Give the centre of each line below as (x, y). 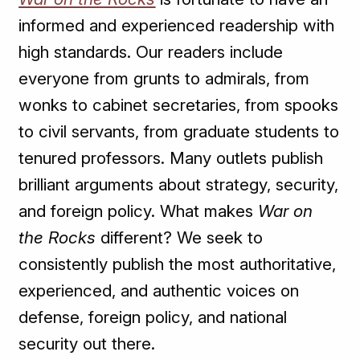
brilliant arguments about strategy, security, (179, 185)
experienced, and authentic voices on (159, 291)
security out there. (87, 344)
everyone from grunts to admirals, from (164, 79)
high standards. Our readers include (151, 52)
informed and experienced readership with (177, 26)
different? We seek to (180, 238)
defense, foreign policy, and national (153, 317)
